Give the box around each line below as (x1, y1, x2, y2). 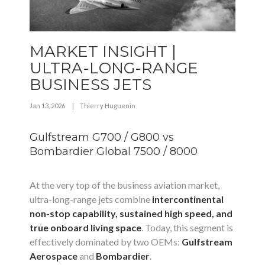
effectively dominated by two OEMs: (30, 236, 182, 247)
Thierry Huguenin (80, 102, 135, 109)
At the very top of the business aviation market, (30, 179, 219, 190)
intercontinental (152, 193, 224, 205)
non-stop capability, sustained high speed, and (30, 208, 232, 219)
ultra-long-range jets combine (30, 193, 152, 205)
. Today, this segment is (141, 222, 233, 233)
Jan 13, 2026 (30, 102, 66, 109)
